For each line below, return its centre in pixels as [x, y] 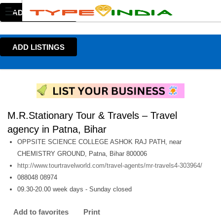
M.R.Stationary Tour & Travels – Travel [92, 115]
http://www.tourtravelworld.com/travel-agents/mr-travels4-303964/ [110, 166]
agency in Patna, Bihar [57, 129]
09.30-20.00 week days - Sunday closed [74, 189]
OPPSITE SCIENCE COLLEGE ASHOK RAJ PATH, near [99, 142]
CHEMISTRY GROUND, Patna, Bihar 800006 [82, 154]
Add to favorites [41, 212]
